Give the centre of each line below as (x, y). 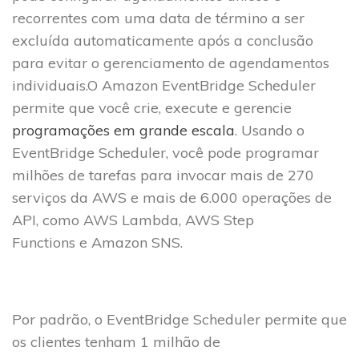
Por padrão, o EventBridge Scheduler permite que (179, 320)
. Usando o (270, 131)
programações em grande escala (123, 131)
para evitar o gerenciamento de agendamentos (171, 63)
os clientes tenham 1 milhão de (116, 342)
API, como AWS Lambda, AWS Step (133, 220)
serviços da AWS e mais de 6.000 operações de (172, 198)
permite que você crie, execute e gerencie (152, 108)
